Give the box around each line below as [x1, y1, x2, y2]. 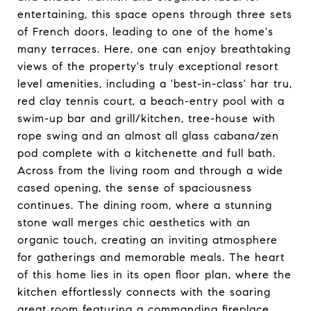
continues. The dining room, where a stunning [17, 199, 272, 212]
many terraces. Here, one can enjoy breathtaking [17, 42, 291, 56]
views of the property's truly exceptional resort [17, 60, 278, 73]
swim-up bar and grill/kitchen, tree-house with [17, 112, 276, 125]
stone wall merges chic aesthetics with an [17, 216, 251, 229]
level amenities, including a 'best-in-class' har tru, [17, 77, 292, 90]
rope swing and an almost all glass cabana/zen [17, 129, 279, 142]
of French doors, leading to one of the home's [17, 25, 274, 38]
